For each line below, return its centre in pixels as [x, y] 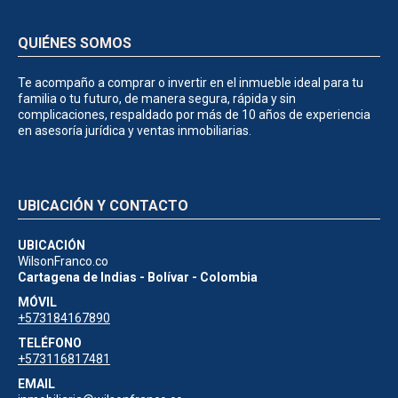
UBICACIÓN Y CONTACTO [103, 205]
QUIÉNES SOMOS [75, 43]
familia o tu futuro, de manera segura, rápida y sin [157, 98]
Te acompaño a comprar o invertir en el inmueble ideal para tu [191, 82]
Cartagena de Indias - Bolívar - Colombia [138, 277]
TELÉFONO [50, 342]
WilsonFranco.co [63, 261]
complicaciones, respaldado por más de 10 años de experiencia [194, 114]
